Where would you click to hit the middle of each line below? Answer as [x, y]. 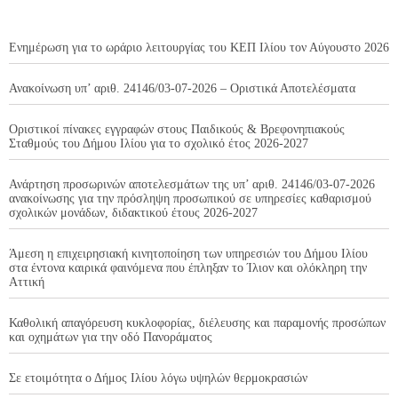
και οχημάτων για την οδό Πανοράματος [111, 338]
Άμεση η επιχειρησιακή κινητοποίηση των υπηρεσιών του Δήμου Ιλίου [188, 254]
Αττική [27, 283]
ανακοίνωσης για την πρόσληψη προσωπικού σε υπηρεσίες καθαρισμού [190, 199]
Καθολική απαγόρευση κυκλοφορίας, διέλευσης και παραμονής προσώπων [197, 323]
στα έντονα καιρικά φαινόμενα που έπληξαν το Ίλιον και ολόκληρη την [188, 268]
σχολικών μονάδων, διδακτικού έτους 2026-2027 [133, 213]
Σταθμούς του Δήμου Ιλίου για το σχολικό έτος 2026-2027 [159, 144]
